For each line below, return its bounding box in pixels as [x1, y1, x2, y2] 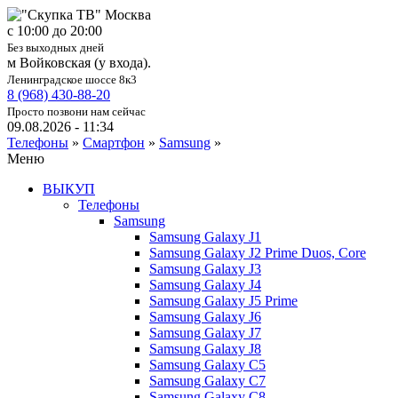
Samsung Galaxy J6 [149, 309, 261, 324]
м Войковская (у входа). [7, 55, 151, 70]
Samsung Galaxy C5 [149, 357, 266, 372]
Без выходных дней [7, 41, 104, 54]
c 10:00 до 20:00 [7, 23, 102, 38]
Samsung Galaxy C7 [149, 373, 266, 388]
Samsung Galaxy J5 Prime [149, 293, 298, 308]
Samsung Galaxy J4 [149, 277, 261, 292]
